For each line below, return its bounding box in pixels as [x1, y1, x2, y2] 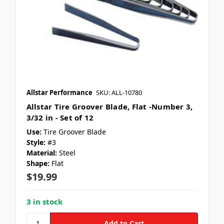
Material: [26, 148, 57, 158]
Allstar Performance [26, 88, 92, 97]
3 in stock [26, 196, 62, 207]
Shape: [26, 158, 49, 168]
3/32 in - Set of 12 [26, 112, 94, 123]
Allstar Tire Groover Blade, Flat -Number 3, [26, 101, 193, 112]
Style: [26, 137, 45, 147]
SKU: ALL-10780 [95, 88, 142, 97]
